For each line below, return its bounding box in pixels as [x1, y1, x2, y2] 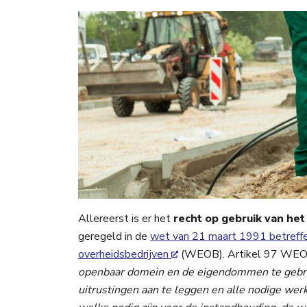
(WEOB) [178, 246, 223, 262]
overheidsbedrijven [78, 246, 169, 262]
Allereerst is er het [78, 210, 173, 226]
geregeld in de [78, 228, 150, 244]
